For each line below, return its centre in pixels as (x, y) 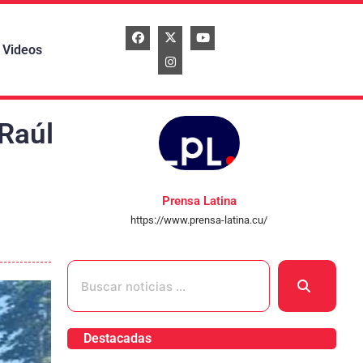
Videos (22, 49)
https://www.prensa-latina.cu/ (199, 220)
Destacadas (117, 339)
